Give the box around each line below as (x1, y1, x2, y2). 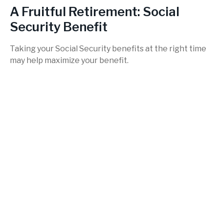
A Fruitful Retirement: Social (10, 3, 179, 19)
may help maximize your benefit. (10, 56, 129, 66)
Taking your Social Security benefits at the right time (10, 44, 206, 54)
